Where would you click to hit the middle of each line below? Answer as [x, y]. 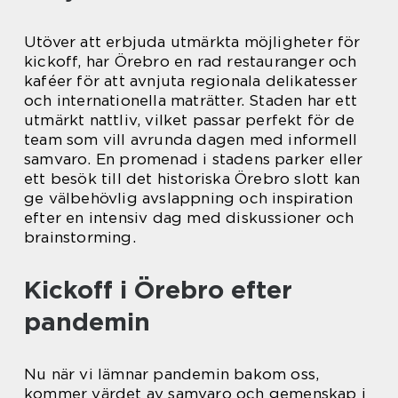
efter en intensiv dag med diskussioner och [189, 217]
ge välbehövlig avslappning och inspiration [189, 198]
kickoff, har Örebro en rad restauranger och [191, 61]
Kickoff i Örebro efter [158, 289]
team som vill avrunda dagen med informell [191, 139]
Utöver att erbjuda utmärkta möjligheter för [192, 41]
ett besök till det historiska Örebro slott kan [192, 178]
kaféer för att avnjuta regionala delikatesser [191, 80]
